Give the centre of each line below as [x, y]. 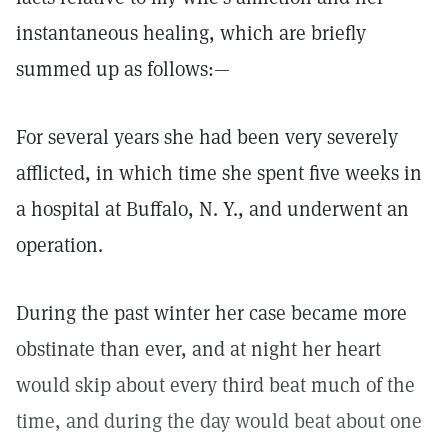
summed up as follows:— [123, 69]
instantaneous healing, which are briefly [191, 33]
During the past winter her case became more [211, 313]
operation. [59, 245]
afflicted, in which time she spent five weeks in [219, 173]
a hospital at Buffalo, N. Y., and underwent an [212, 209]
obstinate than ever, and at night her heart [198, 349]
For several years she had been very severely [207, 137]
